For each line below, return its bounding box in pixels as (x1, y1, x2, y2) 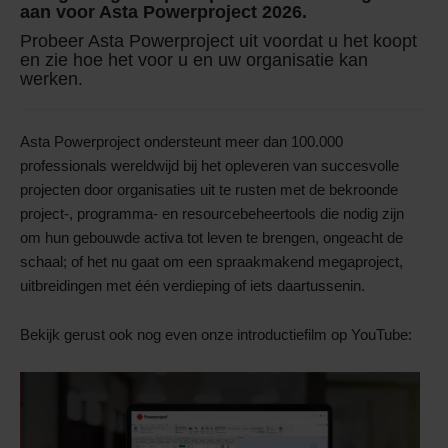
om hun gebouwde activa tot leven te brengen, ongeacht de (20, 229, 403, 247)
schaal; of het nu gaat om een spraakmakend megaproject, (20, 253, 403, 271)
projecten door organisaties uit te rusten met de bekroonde (20, 181, 398, 199)
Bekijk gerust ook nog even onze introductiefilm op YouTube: (20, 326, 412, 344)
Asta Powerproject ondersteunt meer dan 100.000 (20, 133, 343, 151)
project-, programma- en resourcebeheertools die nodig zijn (20, 205, 404, 223)
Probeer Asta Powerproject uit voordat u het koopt (20, 31, 417, 52)
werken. (20, 69, 83, 90)
